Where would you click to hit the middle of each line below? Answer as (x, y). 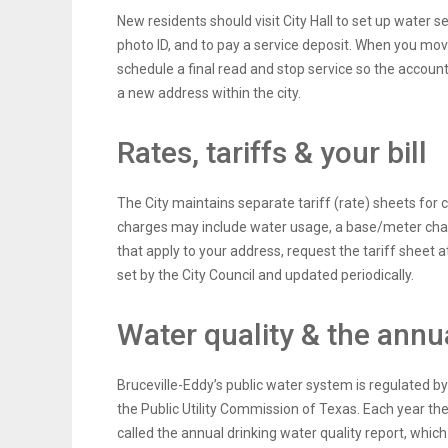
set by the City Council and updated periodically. (265, 275)
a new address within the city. (209, 93)
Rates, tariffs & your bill (272, 153)
